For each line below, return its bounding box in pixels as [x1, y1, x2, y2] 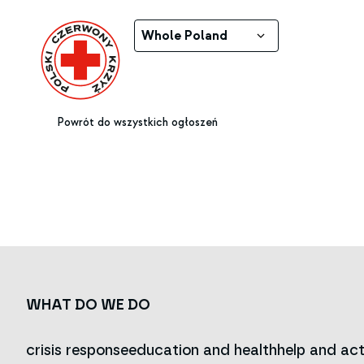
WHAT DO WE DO [26, 296, 150, 314]
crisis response [26, 341, 128, 360]
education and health [128, 341, 277, 360]
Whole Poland [141, 27, 228, 44]
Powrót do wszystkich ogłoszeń [57, 115, 218, 129]
